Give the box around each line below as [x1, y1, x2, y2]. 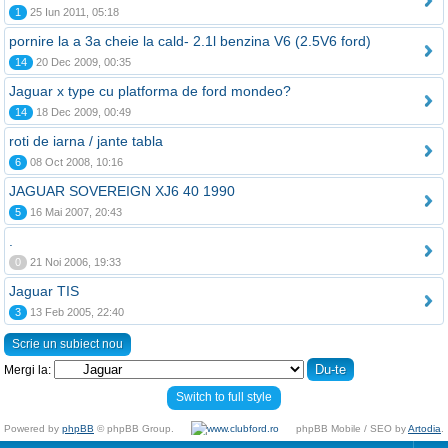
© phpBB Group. [94, 423, 174, 434]
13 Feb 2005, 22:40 [27, 306, 124, 318]
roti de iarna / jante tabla [9, 133, 163, 149]
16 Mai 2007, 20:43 [27, 206, 122, 218]
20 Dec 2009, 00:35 [33, 56, 131, 68]
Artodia [408, 423, 441, 434]
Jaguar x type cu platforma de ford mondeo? [9, 83, 291, 99]
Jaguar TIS [9, 283, 79, 299]
